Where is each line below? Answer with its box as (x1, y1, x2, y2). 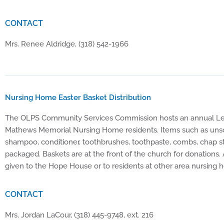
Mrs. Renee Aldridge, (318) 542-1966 (5, 39, 128, 49)
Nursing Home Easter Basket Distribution (5, 93, 151, 102)
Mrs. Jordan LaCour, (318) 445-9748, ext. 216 (5, 210, 155, 220)
